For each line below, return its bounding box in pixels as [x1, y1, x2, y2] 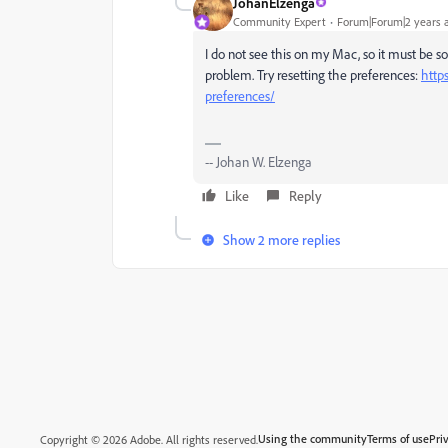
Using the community [258, 430, 367, 446]
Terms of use [367, 430, 429, 446]
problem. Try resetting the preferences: [205, 66, 421, 84]
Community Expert [233, 13, 326, 29]
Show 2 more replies [223, 231, 340, 249]
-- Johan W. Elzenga [205, 153, 312, 171]
